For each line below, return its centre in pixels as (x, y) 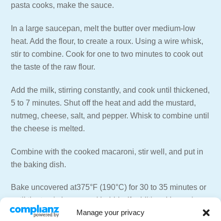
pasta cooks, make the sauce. (63, 5)
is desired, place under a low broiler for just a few (96, 213)
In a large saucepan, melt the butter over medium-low (103, 29)
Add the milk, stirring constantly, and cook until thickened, (110, 90)
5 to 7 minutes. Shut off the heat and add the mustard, (104, 103)
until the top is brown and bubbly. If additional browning (107, 200)
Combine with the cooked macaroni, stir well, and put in (107, 151)
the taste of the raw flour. (53, 67)
